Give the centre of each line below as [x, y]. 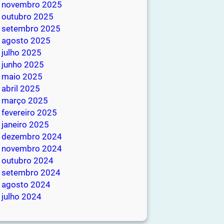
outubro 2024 [27, 161]
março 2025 [25, 101]
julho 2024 [21, 197]
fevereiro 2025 [29, 113]
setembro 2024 [31, 173]
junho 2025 [23, 65]
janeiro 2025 [25, 125]
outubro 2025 [27, 17]
